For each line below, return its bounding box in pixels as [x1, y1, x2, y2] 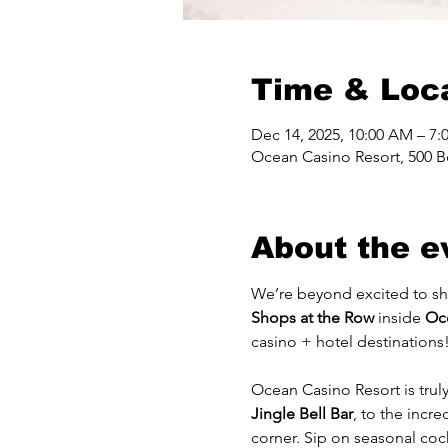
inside [373, 308, 425, 327]
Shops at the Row [250, 308, 374, 327]
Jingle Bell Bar [250, 404, 353, 423]
